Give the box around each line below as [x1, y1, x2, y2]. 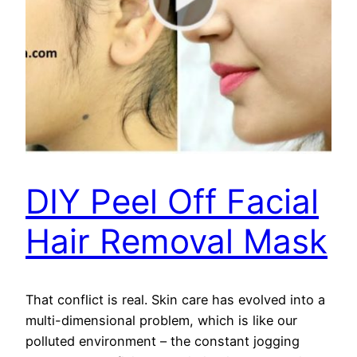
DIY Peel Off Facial [25, 181, 319, 222]
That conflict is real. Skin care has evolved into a [25, 292, 325, 308]
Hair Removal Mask [25, 221, 328, 262]
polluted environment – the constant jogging [25, 333, 300, 350]
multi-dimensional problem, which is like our [25, 312, 297, 329]
